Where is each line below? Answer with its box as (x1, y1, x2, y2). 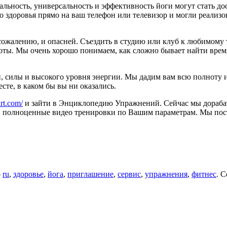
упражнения (145, 169, 187, 178)
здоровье (13, 169, 44, 178)
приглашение (67, 169, 113, 178)
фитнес (192, 169, 216, 178)
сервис (118, 169, 141, 178)
